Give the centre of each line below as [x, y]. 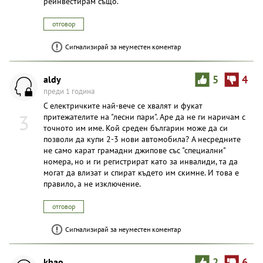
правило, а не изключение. [92, 183]
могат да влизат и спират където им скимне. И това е [141, 172]
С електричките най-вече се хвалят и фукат [123, 105]
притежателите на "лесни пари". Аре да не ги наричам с [144, 117]
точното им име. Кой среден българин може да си [136, 128]
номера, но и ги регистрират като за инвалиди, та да [141, 161]
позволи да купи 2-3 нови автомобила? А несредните [142, 139]
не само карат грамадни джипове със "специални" [134, 150]
